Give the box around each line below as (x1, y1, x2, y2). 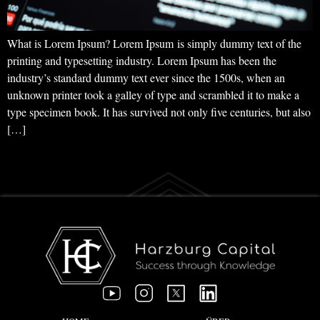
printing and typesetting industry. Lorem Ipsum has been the (7, 52, 276, 68)
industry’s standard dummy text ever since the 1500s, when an (7, 69, 285, 85)
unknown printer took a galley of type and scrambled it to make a (7, 86, 299, 102)
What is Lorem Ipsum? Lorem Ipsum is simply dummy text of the (7, 35, 301, 51)
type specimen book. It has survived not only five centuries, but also (7, 104, 311, 119)
